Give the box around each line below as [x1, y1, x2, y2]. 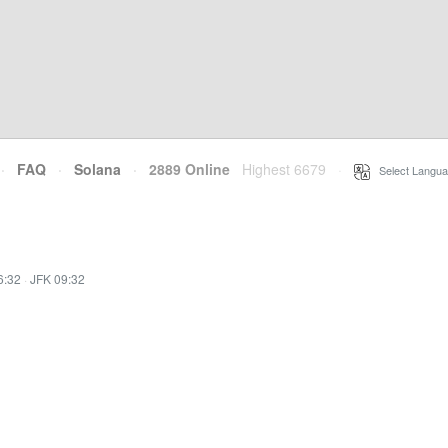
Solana [74, 159, 121, 179]
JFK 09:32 [30, 270, 85, 287]
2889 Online [137, 159, 230, 179]
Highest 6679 [242, 159, 326, 179]
